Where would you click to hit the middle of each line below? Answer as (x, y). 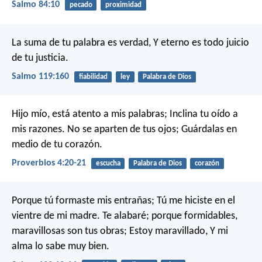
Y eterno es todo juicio (200, 43)
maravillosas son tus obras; (69, 232)
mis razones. (38, 130)
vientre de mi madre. (56, 216)
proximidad (123, 5)
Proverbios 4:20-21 (49, 163)
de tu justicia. (40, 58)
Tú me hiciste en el (195, 201)
